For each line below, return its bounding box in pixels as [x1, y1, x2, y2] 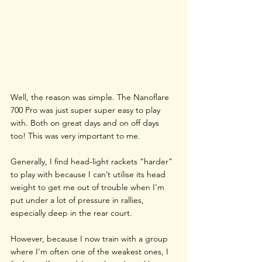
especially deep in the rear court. [11, 207, 132, 218]
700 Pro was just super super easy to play [11, 104, 163, 115]
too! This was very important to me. [11, 130, 140, 141]
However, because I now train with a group [11, 233, 170, 244]
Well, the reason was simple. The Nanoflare [11, 91, 171, 102]
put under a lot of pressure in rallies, [11, 194, 146, 205]
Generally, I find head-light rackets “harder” [11, 156, 175, 167]
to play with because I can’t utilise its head [11, 168, 168, 180]
